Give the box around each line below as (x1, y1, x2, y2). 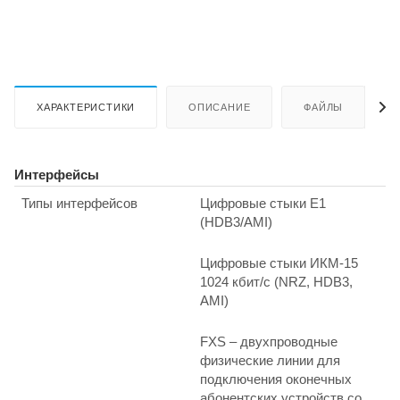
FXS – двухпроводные (200, 334, 337, 350)
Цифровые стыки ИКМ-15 (200, 255, 358, 271)
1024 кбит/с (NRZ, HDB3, (200, 274, 353, 290)
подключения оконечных (200, 371, 352, 387)
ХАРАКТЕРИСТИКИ (37, 102, 136, 113)
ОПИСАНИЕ (188, 102, 251, 113)
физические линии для (200, 353, 340, 369)
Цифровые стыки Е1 (200, 196, 326, 212)
